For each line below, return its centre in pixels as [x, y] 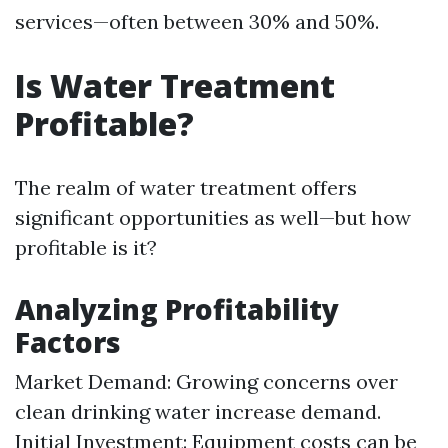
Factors [68, 342]
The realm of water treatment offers [186, 187]
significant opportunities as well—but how [213, 217]
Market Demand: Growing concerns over [206, 381]
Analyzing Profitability [177, 309]
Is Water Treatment [175, 85]
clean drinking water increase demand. [198, 411]
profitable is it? [86, 247]
